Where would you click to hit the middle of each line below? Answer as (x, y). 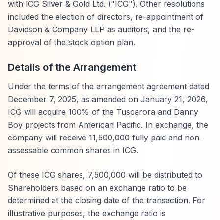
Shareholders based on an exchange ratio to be (97, 188)
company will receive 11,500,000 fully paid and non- (105, 137)
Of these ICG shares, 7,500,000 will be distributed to (105, 175)
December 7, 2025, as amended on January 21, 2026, (108, 99)
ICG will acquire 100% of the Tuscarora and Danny (103, 112)
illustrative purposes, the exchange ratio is (87, 213)
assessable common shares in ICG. (73, 150)
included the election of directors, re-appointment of (106, 17)
